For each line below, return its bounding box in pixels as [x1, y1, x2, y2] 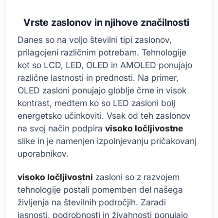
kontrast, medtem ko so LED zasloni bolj [18, 98, 175, 109]
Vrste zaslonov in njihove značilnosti [23, 17, 189, 29]
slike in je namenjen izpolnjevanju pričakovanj [18, 136, 197, 146]
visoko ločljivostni [18, 171, 93, 182]
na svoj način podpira [18, 123, 105, 134]
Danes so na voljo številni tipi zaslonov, [18, 35, 172, 45]
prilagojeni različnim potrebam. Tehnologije [18, 47, 186, 58]
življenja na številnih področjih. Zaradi [18, 197, 166, 207]
